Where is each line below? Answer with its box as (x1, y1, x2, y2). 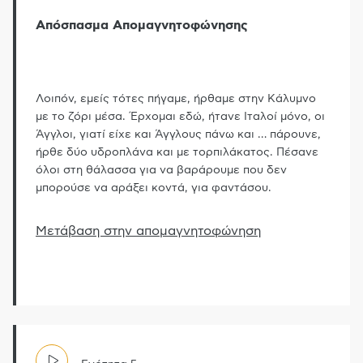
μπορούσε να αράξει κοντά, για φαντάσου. (36, 181, 271, 194)
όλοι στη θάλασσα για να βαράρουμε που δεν (36, 164, 287, 176)
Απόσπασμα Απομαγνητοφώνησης (36, 19, 248, 32)
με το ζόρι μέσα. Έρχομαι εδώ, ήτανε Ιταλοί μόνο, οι (36, 110, 325, 122)
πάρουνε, (267, 128, 321, 140)
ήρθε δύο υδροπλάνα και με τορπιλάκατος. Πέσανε (36, 146, 318, 158)
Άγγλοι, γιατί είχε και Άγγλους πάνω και (36, 128, 258, 140)
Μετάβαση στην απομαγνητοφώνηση (36, 224, 261, 237)
